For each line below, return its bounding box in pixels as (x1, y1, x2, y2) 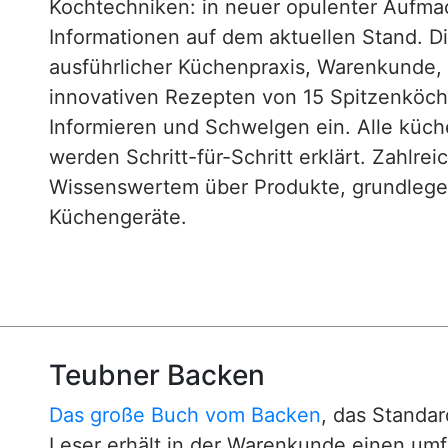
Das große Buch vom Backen (49, 403, 321, 428)
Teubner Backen (49, 358, 265, 393)
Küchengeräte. (49, 205, 187, 229)
